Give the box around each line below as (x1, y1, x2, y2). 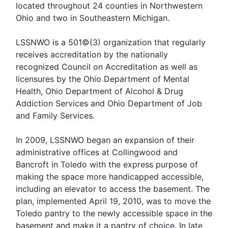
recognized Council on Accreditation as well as (16, 62, 197, 72)
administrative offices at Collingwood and (16, 147, 178, 158)
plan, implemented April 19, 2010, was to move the (16, 196, 211, 207)
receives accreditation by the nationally (16, 49, 168, 60)
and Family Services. (16, 110, 95, 121)
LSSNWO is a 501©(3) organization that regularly (16, 37, 206, 48)
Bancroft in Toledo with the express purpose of (16, 159, 198, 170)
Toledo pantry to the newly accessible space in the (16, 208, 212, 219)
